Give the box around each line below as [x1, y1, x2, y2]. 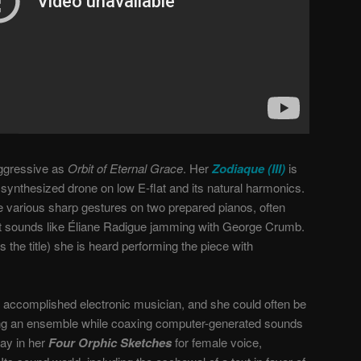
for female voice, [172, 333, 262, 351]
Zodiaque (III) [212, 159, 285, 177]
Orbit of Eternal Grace [68, 159, 183, 176]
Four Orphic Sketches [48, 333, 172, 351]
